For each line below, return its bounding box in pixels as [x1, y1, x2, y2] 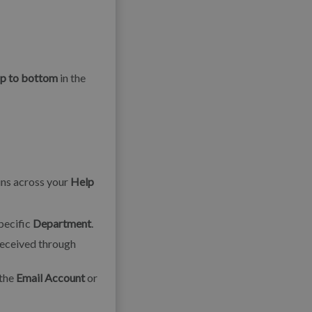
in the [58, 70, 86, 84]
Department [33, 217, 91, 230]
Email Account [16, 271, 85, 284]
